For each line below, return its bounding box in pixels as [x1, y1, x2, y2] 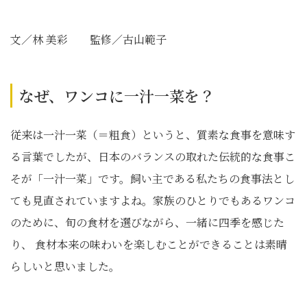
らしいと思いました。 [10, 258, 120, 274]
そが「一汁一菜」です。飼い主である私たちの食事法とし [10, 171, 295, 186]
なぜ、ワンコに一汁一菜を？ [19, 85, 214, 106]
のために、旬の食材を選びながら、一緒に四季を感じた [10, 214, 284, 230]
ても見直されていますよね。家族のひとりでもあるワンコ [10, 193, 295, 208]
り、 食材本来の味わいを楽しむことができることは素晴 [10, 236, 287, 252]
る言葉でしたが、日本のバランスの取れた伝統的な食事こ [10, 149, 295, 164]
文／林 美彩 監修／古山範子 [10, 32, 167, 47]
